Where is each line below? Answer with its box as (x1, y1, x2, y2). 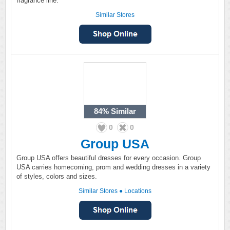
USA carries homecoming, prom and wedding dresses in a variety (16, 163, 210, 171)
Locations (124, 187, 151, 195)
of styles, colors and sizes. (16, 172, 97, 180)
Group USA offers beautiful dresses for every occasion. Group (16, 154, 201, 162)
